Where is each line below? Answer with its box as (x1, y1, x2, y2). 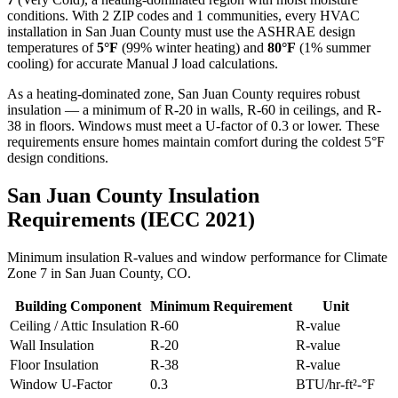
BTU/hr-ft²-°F (296, 376, 375, 392)
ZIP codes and (109, 7, 196, 23)
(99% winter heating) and (118, 39, 264, 55)
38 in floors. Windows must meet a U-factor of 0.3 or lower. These (7, 117, 379, 133)
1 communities (196, 7, 278, 23)
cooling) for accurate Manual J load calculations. (7, 55, 278, 71)
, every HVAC (278, 7, 360, 23)
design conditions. (7, 149, 108, 165)
